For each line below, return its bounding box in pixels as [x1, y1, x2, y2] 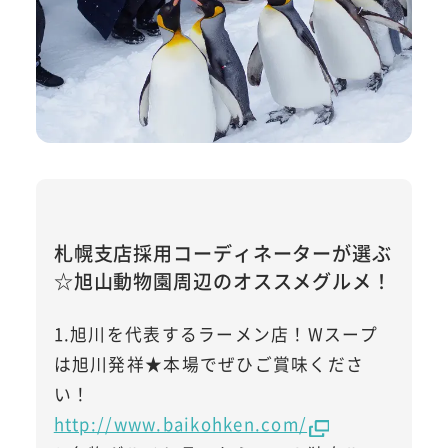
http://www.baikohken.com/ [53, 411, 308, 436]
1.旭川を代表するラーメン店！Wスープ [53, 321, 379, 346]
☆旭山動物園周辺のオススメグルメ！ [53, 266, 392, 295]
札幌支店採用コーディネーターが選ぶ [53, 238, 392, 267]
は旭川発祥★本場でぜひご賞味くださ [53, 351, 365, 376]
